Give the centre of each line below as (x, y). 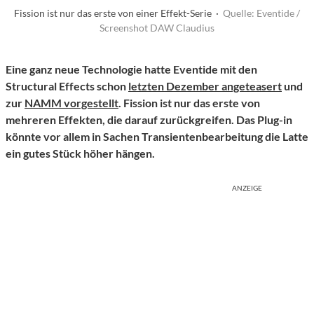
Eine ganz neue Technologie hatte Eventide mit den (131, 69)
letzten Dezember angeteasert (205, 86)
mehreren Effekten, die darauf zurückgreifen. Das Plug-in (149, 120)
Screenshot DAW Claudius (157, 28)
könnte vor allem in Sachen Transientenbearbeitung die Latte (157, 137)
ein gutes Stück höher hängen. (80, 153)
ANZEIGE (247, 188)
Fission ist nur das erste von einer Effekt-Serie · (118, 13)
